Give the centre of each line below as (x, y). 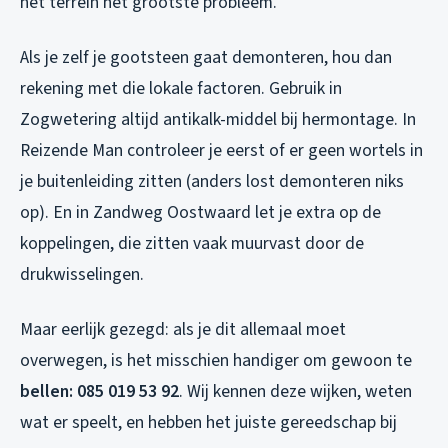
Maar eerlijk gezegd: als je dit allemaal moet (183, 329)
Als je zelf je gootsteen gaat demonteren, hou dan (206, 57)
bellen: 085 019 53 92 (99, 391)
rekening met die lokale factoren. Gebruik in (181, 88)
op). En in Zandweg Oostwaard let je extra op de (200, 212)
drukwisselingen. (82, 274)
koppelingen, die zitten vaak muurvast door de (192, 243)
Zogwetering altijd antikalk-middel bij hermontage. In (218, 119)
